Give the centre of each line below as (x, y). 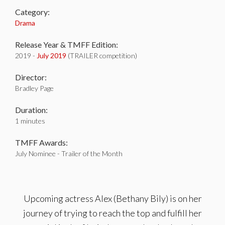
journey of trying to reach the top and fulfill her (113, 213)
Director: (31, 77)
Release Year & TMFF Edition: (67, 44)
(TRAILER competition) (102, 55)
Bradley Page (34, 88)
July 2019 (51, 55)
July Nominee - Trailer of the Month (69, 153)
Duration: (31, 110)
